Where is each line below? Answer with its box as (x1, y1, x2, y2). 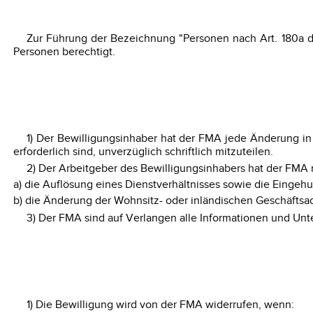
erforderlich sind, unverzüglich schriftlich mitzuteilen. (13, 145, 273, 159)
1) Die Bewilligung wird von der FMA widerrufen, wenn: (26, 298, 294, 312)
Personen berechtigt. (13, 45, 115, 59)
